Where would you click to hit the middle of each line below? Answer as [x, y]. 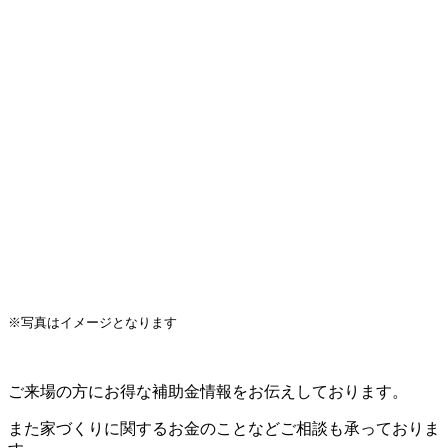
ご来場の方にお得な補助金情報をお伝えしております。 [208, 391]
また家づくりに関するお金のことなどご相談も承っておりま [224, 428]
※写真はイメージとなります [92, 322]
